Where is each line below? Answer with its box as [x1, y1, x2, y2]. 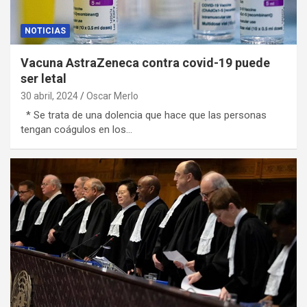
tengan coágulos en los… [21, 123, 132, 136]
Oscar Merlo [86, 90, 138, 102]
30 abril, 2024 [21, 90, 78, 102]
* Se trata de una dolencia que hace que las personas [21, 109, 267, 122]
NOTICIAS [25, 26, 66, 36]
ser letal [21, 71, 66, 86]
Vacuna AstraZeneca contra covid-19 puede [21, 56, 270, 71]
